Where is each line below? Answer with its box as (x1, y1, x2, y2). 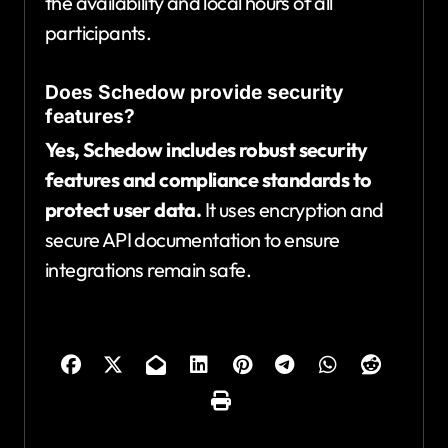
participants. (45, 20, 152, 46)
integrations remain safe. (45, 256, 251, 282)
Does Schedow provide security (45, 80, 344, 105)
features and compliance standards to (45, 166, 372, 192)
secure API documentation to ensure (45, 226, 340, 252)
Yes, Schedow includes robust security (45, 136, 368, 162)
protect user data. (45, 196, 202, 222)
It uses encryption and (201, 196, 384, 222)
